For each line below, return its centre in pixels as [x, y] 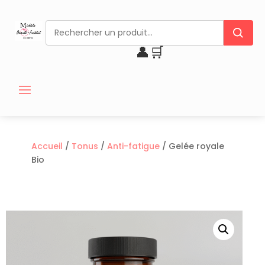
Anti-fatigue [133, 146]
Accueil [47, 146]
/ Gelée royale [192, 146]
